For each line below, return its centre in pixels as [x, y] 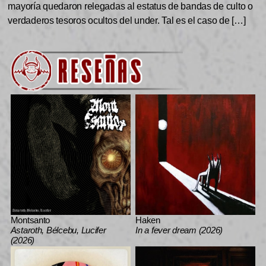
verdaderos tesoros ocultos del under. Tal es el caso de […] [127, 21]
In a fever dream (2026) [179, 230]
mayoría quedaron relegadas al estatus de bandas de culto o [130, 7]
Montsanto [30, 220]
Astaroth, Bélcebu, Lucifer [58, 230]
